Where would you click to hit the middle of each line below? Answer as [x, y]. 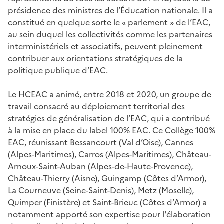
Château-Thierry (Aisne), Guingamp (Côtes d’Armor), [107, 178]
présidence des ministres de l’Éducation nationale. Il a [110, 10]
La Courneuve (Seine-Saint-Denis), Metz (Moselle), [101, 190]
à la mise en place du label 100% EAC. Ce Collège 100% [112, 130]
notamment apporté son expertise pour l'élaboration [109, 214]
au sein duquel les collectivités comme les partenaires [110, 34]
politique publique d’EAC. [58, 70]
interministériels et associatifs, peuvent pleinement [105, 46]
